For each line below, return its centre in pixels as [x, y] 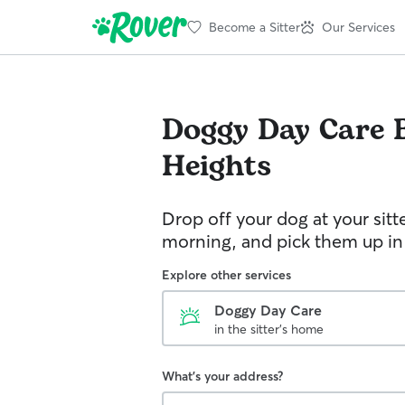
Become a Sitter [254, 27]
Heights [217, 167]
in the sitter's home [269, 329]
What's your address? [222, 376]
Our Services [358, 27]
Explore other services [226, 275]
